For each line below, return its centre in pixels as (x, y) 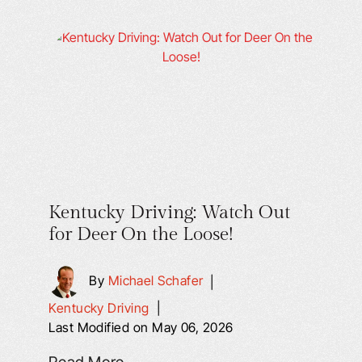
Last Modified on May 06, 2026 (141, 327)
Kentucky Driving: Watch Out (170, 213)
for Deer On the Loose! (141, 234)
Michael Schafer (156, 281)
